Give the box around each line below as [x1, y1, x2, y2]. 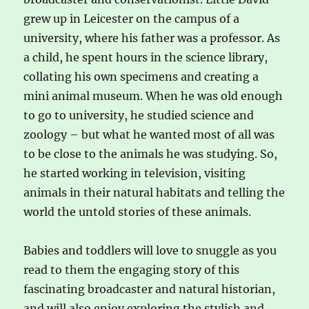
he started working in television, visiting [23, 166, 246, 181]
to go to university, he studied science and [23, 108, 255, 123]
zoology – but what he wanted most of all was [23, 128, 275, 142]
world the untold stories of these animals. [23, 205, 252, 219]
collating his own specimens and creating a [23, 70, 259, 84]
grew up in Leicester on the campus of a [23, 12, 240, 26]
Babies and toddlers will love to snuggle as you [23, 243, 277, 258]
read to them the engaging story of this [23, 263, 240, 277]
